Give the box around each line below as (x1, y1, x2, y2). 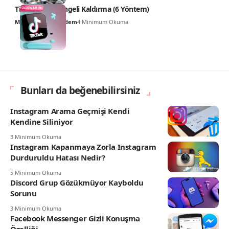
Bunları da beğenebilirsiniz (20, 84, 140, 98)
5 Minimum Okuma (10, 169, 61, 177)
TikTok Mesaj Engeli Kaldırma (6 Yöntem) (15, 4, 149, 14)
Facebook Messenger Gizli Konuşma (10, 213, 140, 224)
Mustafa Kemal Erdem (15, 18, 77, 26)
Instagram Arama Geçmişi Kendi (10, 106, 130, 117)
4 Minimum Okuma (77, 18, 128, 26)
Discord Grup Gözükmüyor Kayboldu (10, 177, 144, 188)
